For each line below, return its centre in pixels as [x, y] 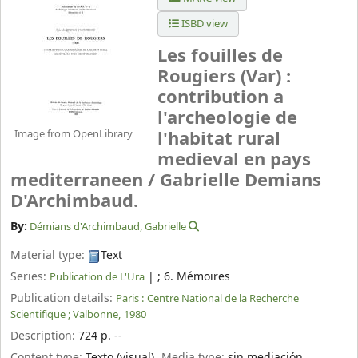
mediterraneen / [85, 181]
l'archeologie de [227, 119]
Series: [30, 277]
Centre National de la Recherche [223, 298]
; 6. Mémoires [194, 277]
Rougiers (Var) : [224, 77]
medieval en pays [234, 160]
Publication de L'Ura [97, 277]
